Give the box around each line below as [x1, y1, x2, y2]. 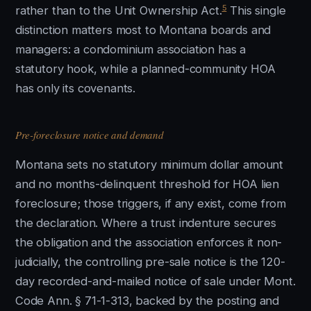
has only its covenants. [15, 81, 136, 95]
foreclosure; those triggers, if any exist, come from [15, 196, 287, 210]
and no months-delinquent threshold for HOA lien [15, 177, 280, 191]
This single [226, 3, 286, 17]
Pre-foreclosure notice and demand [15, 128, 164, 142]
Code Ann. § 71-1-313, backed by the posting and [15, 294, 280, 308]
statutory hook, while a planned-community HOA [15, 62, 276, 76]
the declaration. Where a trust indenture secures [15, 216, 276, 230]
